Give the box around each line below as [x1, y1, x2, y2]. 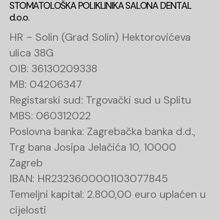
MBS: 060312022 [9, 109, 91, 123]
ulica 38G [9, 46, 54, 60]
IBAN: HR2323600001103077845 [9, 172, 168, 186]
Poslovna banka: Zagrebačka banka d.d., [9, 125, 196, 139]
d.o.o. [9, 11, 29, 24]
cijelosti [9, 203, 47, 218]
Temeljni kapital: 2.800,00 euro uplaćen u [9, 188, 206, 202]
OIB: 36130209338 [9, 62, 98, 76]
